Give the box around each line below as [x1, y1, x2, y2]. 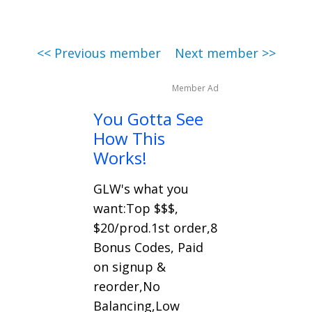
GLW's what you [93, 180, 189, 198]
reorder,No [93, 278, 160, 295]
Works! [93, 146, 147, 170]
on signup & [93, 258, 166, 276]
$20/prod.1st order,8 [93, 219, 217, 237]
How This [93, 127, 165, 150]
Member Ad [172, 82, 219, 95]
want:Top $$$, [93, 200, 178, 217]
